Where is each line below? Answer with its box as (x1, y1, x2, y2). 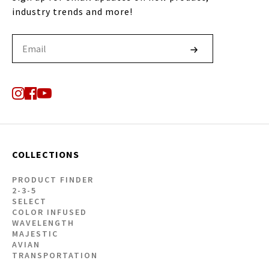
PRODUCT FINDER (11, 174, 94, 185)
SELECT (11, 195, 47, 207)
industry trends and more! (11, 5, 133, 17)
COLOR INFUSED (11, 206, 87, 217)
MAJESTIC (11, 228, 58, 239)
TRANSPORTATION (11, 249, 98, 261)
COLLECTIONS (11, 148, 79, 160)
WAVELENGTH (11, 217, 74, 228)
